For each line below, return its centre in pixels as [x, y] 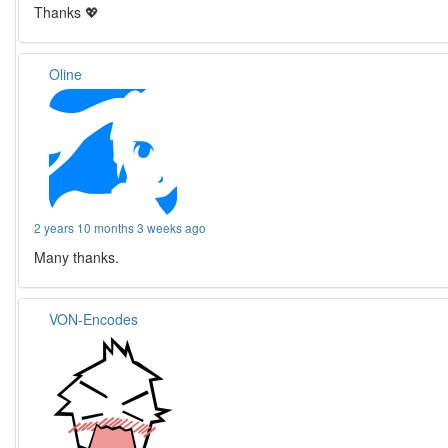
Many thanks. [77, 257]
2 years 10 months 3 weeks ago [120, 228]
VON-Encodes [94, 319]
